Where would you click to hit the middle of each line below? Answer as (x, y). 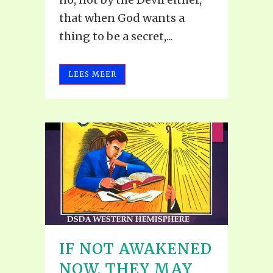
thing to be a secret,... (116, 36)
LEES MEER (92, 74)
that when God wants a (122, 18)
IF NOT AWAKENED (136, 249)
